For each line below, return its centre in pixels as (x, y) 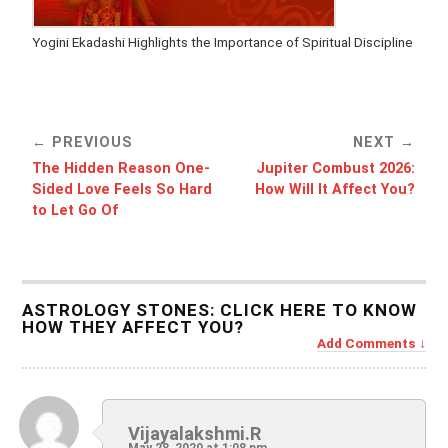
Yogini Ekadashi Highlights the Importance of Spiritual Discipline (223, 42)
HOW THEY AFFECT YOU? (133, 327)
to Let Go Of (75, 211)
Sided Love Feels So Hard (122, 190)
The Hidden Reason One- (121, 169)
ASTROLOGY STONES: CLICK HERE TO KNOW (220, 310)
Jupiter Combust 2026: (336, 169)
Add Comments (365, 343)
